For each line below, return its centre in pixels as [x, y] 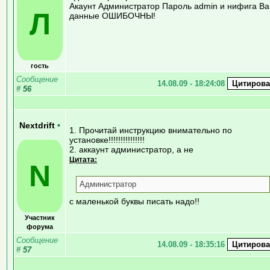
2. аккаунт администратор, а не [131, 149]
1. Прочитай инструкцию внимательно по [151, 130]
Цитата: [83, 159]
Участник [40, 217]
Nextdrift [38, 125]
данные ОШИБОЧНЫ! [112, 15]
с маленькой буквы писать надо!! [134, 201]
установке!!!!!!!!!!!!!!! [107, 140]
